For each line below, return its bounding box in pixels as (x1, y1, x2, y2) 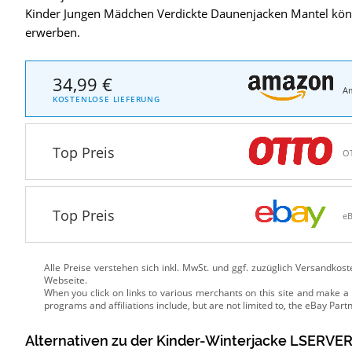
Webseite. (43, 273, 87, 288)
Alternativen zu (24, 333, 130, 350)
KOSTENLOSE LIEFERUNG (52, 93, 160, 104)
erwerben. (24, 24, 80, 41)
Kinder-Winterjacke (156, 333, 287, 350)
